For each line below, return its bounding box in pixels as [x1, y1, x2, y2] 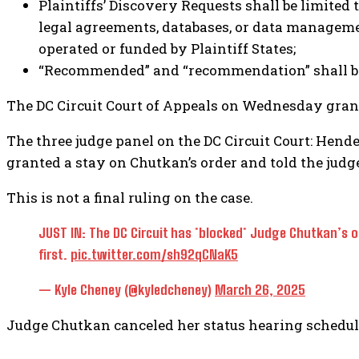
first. [38, 245, 71, 263]
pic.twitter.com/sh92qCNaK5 [71, 245, 238, 263]
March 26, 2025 [215, 280, 305, 298]
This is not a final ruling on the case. [6, 188, 253, 207]
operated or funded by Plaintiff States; [38, 38, 296, 58]
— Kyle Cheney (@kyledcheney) [38, 280, 215, 298]
